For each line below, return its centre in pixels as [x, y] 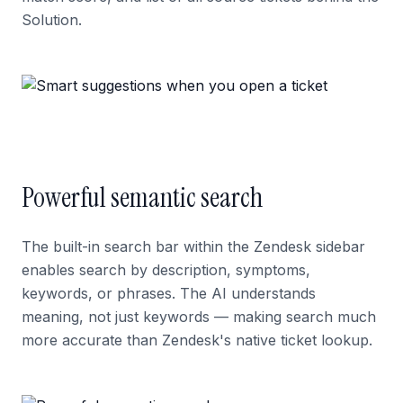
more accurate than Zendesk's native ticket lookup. [197, 340]
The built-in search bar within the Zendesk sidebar [193, 246]
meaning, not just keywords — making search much [199, 317]
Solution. [52, 20]
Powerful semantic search [142, 197]
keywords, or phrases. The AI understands [169, 293]
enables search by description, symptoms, [166, 270]
